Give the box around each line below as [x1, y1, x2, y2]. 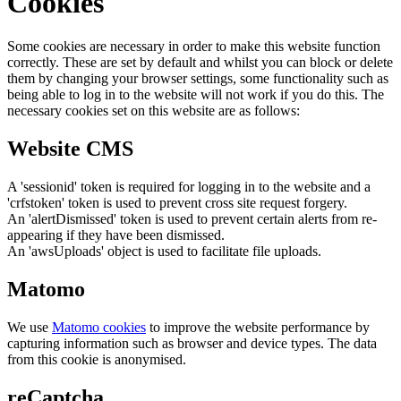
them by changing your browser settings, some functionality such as [7, 71, 388, 87]
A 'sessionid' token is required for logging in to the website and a [7, 178, 371, 194]
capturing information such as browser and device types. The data [7, 335, 377, 351]
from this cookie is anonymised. [7, 351, 186, 367]
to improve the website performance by [146, 319, 370, 335]
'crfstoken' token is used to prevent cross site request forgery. [7, 194, 347, 210]
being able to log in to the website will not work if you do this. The [7, 87, 384, 103]
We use [7, 319, 52, 335]
